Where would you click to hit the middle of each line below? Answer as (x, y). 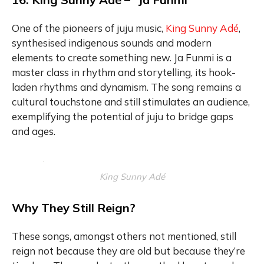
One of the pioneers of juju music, (89, 28)
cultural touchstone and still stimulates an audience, (131, 101)
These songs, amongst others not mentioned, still (124, 236)
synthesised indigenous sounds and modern (112, 42)
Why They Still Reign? (74, 207)
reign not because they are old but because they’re (128, 250)
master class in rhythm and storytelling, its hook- (124, 72)
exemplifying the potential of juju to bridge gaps (123, 116)
